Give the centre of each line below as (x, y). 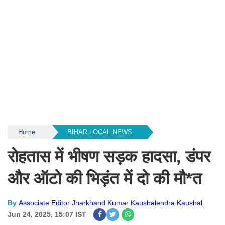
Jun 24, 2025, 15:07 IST (47, 214)
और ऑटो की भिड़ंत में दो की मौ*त (105, 179)
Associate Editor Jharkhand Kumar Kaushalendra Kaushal (110, 203)
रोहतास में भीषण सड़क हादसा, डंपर (109, 156)
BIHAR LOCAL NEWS (99, 132)
